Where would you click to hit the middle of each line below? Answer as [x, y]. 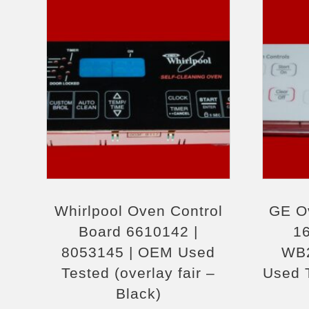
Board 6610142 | [139, 231]
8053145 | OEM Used [139, 252]
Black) [138, 293]
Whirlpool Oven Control [138, 211]
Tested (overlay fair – [139, 273]
